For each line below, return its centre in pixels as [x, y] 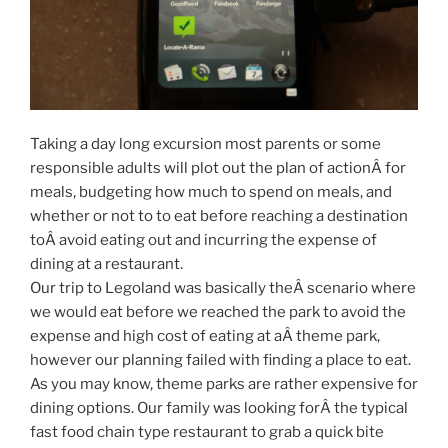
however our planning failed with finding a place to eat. [220, 360]
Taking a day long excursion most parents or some [205, 144]
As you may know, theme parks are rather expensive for [224, 384]
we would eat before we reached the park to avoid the [218, 312]
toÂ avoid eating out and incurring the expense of [203, 240]
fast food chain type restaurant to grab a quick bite [207, 432]
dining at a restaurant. [106, 264]
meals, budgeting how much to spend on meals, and [211, 192]
